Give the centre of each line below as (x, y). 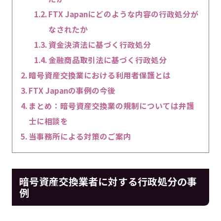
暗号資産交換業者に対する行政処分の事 (108, 181)
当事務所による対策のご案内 (80, 136)
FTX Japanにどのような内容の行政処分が (124, 14)
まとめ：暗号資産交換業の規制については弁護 (111, 105)
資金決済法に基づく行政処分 (100, 44)
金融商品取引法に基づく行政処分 (108, 59)
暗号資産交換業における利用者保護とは (99, 75)
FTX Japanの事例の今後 (72, 90)
